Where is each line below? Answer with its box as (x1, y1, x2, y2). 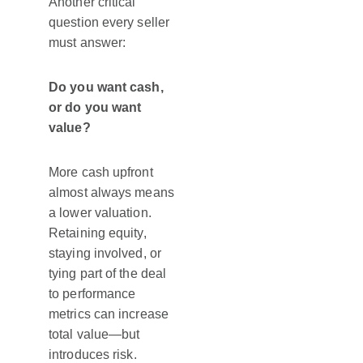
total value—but (49, 327, 140, 342)
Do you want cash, (49, 80, 164, 95)
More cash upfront (49, 165, 153, 180)
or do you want (49, 100, 142, 115)
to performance (49, 287, 136, 301)
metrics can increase (49, 307, 169, 322)
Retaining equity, (49, 226, 147, 241)
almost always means (49, 186, 174, 200)
